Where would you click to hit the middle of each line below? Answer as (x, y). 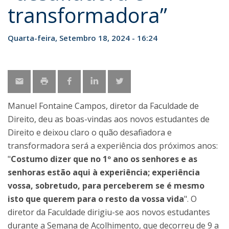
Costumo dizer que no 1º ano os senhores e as (104, 159)
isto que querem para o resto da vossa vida (96, 199)
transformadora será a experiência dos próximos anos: (113, 146)
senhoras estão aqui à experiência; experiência (104, 172)
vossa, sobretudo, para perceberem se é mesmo (106, 186)
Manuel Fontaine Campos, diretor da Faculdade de (103, 106)
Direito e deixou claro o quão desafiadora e (90, 132)
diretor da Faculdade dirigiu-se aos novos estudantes (109, 212)
